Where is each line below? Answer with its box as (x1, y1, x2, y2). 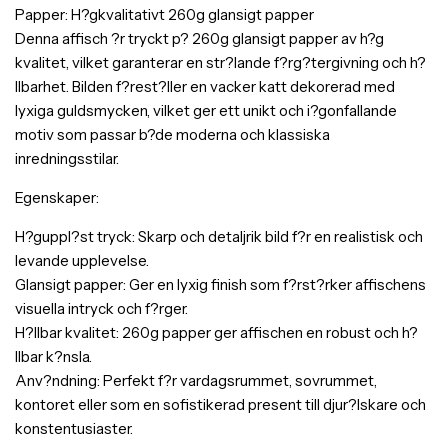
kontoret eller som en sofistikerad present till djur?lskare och (15, 395, 426, 415)
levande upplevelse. (15, 251, 149, 271)
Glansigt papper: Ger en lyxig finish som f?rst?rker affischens (15, 275, 426, 295)
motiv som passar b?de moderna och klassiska (15, 125, 330, 145)
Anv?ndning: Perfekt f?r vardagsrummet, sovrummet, (15, 371, 377, 391)
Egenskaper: (15, 188, 99, 208)
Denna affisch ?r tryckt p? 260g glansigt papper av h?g (15, 29, 384, 49)
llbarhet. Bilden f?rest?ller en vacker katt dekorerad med (15, 77, 395, 97)
